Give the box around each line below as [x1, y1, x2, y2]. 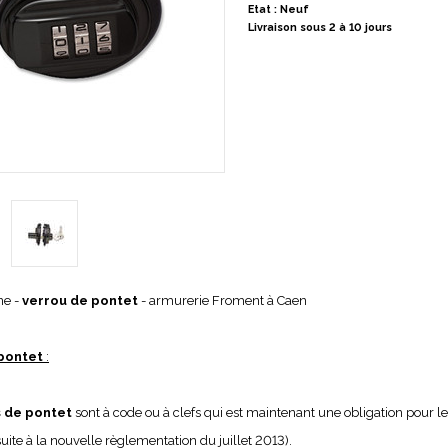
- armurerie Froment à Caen [138, 293, 307, 308]
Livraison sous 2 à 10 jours [247, 21, 392, 34]
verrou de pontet [22, 293, 138, 308]
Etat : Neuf [247, 3, 309, 16]
